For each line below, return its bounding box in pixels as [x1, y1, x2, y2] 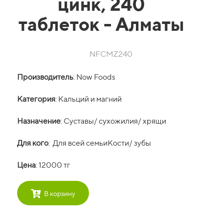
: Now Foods [73, 72, 115, 82]
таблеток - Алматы [19, 13, 184, 35]
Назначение [17, 116, 61, 126]
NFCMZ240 [89, 49, 132, 59]
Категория [17, 94, 55, 104]
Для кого [17, 138, 48, 148]
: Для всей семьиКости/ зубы [48, 138, 151, 148]
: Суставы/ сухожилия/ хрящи [61, 116, 168, 126]
